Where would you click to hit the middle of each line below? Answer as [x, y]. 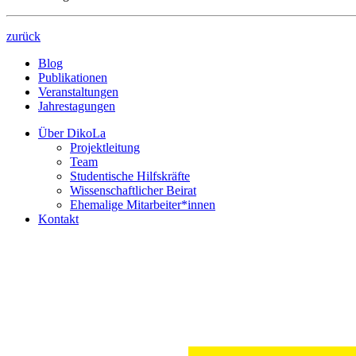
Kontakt [58, 219]
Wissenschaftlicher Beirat [133, 190]
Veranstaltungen [78, 91]
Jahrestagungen [77, 106]
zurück [23, 36]
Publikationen [73, 77]
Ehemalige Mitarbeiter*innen [143, 204]
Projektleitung [105, 147]
